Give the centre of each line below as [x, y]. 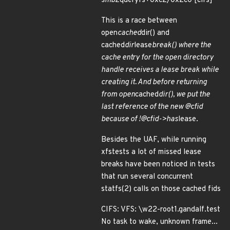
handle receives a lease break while [160, 70]
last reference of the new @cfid [152, 107]
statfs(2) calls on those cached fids [161, 189]
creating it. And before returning [154, 82]
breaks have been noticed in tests [158, 165]
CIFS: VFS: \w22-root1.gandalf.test [161, 210]
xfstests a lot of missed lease [151, 152]
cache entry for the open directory [157, 58]
